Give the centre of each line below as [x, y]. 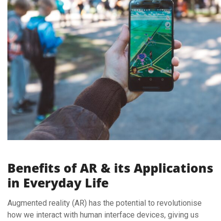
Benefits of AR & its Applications [110, 167]
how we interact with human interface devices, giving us [103, 215]
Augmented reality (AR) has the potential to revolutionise [105, 203]
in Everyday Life [58, 182]
